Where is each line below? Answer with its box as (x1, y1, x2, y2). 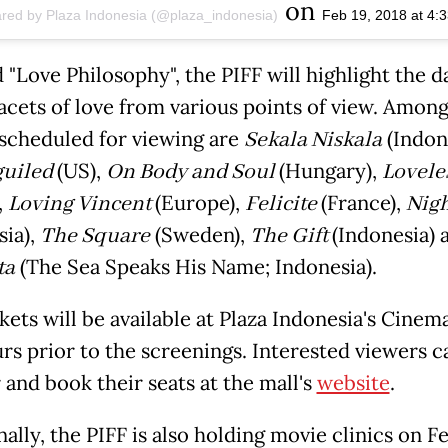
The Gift (249, 221, 332, 250)
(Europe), (154, 189, 245, 216)
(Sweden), (149, 221, 250, 248)
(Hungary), (278, 157, 382, 184)
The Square (39, 221, 150, 250)
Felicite (244, 189, 321, 218)
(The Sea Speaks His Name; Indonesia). (14, 253, 377, 280)
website (316, 369, 390, 396)
